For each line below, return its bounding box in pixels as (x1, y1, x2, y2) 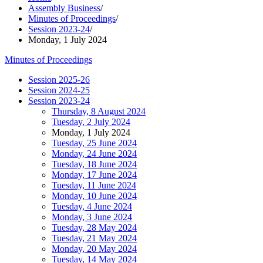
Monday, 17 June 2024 (52, 170, 137, 180)
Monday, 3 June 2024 (52, 212, 132, 222)
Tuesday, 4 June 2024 (52, 201, 132, 211)
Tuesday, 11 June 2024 (52, 180, 136, 190)
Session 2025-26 (28, 75, 90, 85)
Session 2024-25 (28, 85, 90, 95)
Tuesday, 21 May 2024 (52, 233, 137, 243)
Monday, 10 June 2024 (52, 191, 137, 201)
